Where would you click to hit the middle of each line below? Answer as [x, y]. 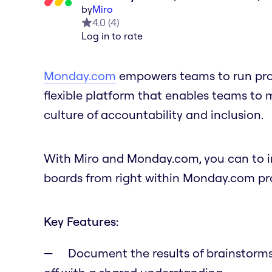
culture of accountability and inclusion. [154, 114]
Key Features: [81, 221]
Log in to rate [112, 36]
